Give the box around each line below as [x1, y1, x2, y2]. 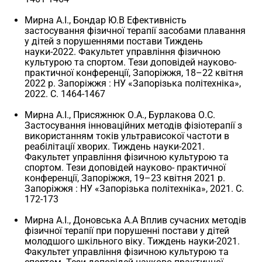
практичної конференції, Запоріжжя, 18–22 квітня [25, 67, 244, 78]
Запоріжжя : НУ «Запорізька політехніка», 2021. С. [25, 182, 244, 194]
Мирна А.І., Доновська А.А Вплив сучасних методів [25, 214, 247, 226]
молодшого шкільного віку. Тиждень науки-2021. [25, 235, 240, 247]
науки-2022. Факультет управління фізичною [25, 46, 221, 57]
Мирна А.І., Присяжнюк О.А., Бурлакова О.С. [25, 109, 216, 120]
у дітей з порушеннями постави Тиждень [25, 35, 204, 47]
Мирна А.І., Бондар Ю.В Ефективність [25, 14, 187, 26]
